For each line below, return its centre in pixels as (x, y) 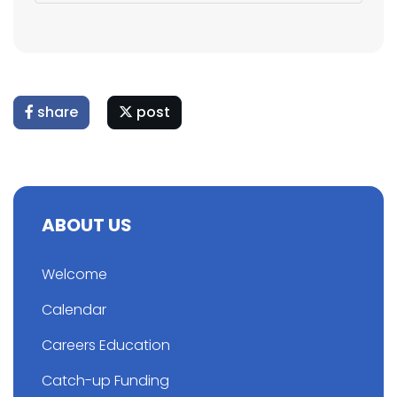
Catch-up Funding (105, 381)
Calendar (74, 310)
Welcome (74, 274)
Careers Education (106, 345)
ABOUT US (87, 225)
